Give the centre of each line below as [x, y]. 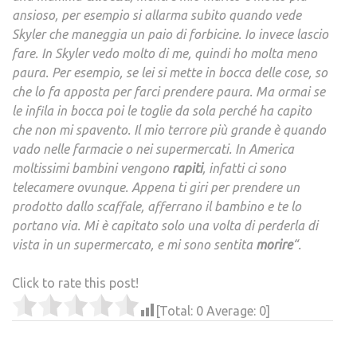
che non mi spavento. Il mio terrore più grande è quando [169, 130]
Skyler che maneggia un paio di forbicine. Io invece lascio [170, 35]
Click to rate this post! [75, 283]
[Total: [176, 311]
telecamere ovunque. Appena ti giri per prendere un [156, 188]
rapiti [187, 169]
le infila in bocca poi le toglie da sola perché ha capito [162, 111]
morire [273, 245]
